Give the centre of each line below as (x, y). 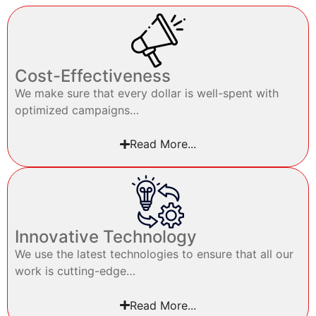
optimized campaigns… (77, 110)
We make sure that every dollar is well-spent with (147, 93)
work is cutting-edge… (75, 271)
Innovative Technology (106, 237)
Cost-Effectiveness (93, 75)
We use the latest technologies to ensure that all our (154, 254)
